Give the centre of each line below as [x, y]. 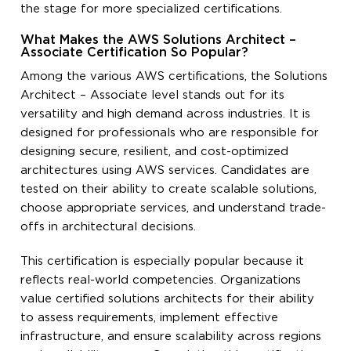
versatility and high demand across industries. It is [166, 114]
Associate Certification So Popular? [135, 52]
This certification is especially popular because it [163, 261]
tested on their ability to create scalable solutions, [169, 189]
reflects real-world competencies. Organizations [161, 280]
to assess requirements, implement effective [150, 317]
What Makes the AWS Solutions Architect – [159, 40]
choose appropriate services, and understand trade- [174, 208]
